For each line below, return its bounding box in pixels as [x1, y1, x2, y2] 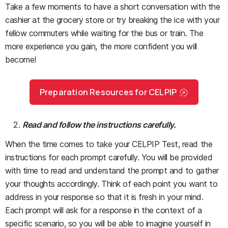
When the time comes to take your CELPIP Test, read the [5, 139, 213, 150]
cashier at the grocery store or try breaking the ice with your [5, 15, 220, 25]
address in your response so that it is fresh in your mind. [5, 192, 204, 203]
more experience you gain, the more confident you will [5, 41, 197, 52]
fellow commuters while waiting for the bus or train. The [5, 28, 204, 39]
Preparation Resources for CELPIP [39, 87, 177, 98]
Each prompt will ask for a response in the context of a [5, 205, 202, 216]
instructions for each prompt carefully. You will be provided [5, 152, 213, 163]
